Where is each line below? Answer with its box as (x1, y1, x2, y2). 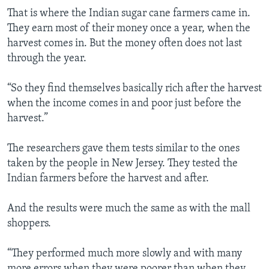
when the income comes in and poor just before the (7, 98, 241, 110)
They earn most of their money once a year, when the (7, 23, 250, 35)
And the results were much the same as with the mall (7, 203, 250, 215)
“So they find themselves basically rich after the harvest (7, 83, 262, 95)
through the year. (7, 53, 86, 65)
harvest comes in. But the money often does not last (7, 38, 242, 50)
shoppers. (7, 218, 51, 230)
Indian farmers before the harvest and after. (7, 173, 209, 185)
